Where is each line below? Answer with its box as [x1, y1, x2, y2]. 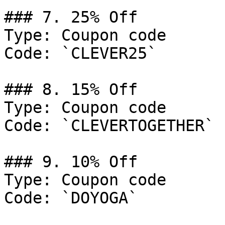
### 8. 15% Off [4, 80, 138, 98]
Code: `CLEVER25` [4, 44, 157, 62]
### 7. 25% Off [4, 8, 138, 26]
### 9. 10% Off [4, 153, 138, 171]
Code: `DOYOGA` [4, 189, 138, 207]
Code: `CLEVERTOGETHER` [4, 117, 214, 135]
